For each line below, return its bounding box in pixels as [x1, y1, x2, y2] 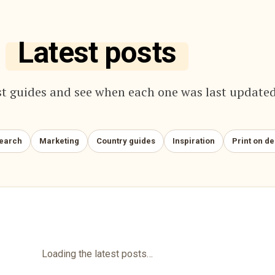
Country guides [96, 136, 155, 145]
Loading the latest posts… [41, 248, 153, 260]
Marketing [39, 136, 79, 145]
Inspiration [172, 136, 215, 145]
